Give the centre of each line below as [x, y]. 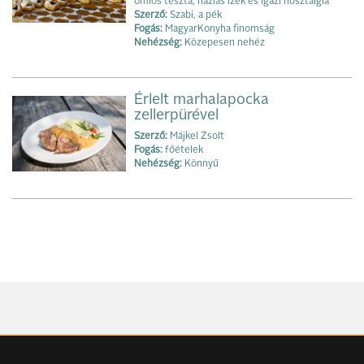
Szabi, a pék [195, 16]
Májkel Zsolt [196, 137]
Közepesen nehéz [223, 43]
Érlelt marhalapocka [201, 100]
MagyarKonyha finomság [219, 30]
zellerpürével [176, 116]
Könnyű [200, 165]
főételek [183, 151]
